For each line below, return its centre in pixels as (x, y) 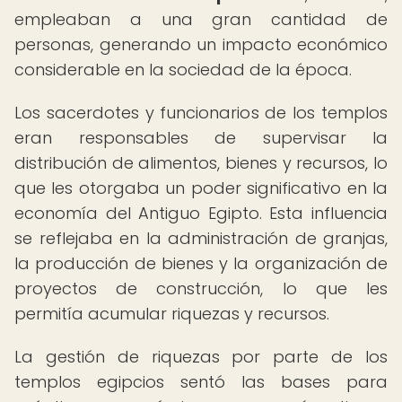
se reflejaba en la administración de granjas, (201, 238)
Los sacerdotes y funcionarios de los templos (201, 113)
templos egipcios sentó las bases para (201, 382)
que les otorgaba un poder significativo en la (201, 188)
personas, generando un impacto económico (201, 44)
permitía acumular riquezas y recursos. (172, 314)
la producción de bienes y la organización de (201, 263)
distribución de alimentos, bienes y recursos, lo (201, 163)
